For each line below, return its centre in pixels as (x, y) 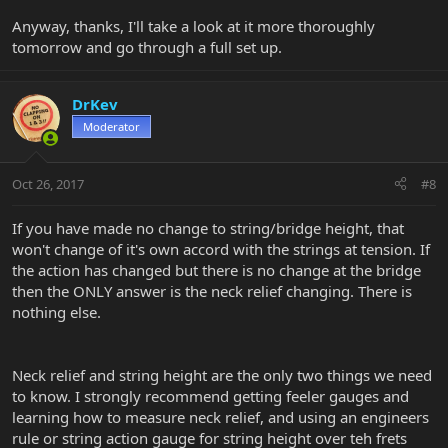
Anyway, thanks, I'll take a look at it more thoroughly (193, 26)
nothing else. (56, 311)
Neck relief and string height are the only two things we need (222, 374)
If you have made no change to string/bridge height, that (208, 227)
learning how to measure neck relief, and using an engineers (220, 416)
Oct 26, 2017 (48, 183)
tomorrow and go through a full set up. (147, 47)
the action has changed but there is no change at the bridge (216, 269)
